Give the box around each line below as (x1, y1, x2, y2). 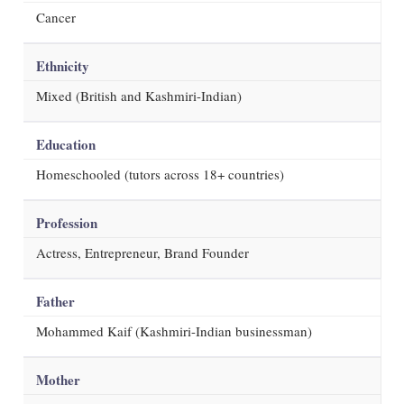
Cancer (36, 7, 76, 26)
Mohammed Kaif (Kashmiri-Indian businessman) (36, 321, 312, 340)
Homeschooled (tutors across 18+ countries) (36, 164, 284, 183)
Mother (36, 369, 80, 390)
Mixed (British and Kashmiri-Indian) (36, 86, 242, 105)
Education (36, 133, 96, 154)
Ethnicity (36, 55, 89, 76)
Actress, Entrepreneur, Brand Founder (36, 243, 249, 262)
